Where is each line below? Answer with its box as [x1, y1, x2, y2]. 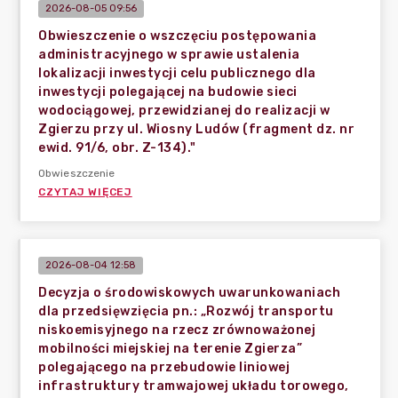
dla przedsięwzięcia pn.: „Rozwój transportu [38, 304, 334, 319]
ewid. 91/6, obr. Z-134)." [38, 140, 196, 155]
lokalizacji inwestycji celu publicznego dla [38, 66, 316, 81]
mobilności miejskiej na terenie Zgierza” [38, 341, 302, 356]
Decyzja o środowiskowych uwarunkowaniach [38, 285, 340, 300]
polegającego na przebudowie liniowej [38, 360, 290, 375]
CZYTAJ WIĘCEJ [38, 186, 132, 198]
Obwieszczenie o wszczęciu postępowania [38, 28, 316, 44]
